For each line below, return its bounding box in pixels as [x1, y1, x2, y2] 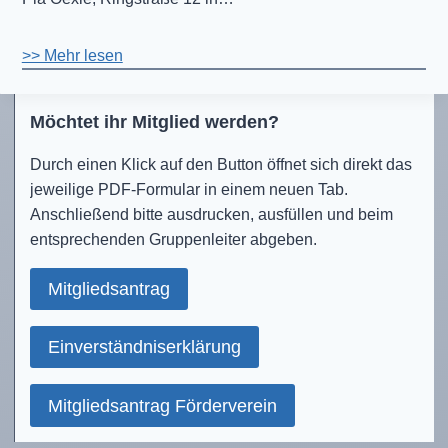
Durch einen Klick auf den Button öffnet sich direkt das [29, 155, 412, 173]
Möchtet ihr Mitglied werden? [29, 111, 279, 132]
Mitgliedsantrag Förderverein [47, 395, 277, 416]
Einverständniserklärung [47, 337, 241, 358]
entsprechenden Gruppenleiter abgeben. [29, 230, 317, 248]
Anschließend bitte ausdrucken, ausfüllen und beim [29, 205, 393, 223]
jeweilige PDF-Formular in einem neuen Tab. [29, 180, 348, 198]
